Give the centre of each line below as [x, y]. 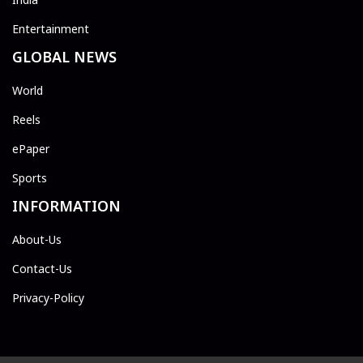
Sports [30, 178]
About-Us [37, 240]
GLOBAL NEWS [64, 57]
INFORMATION [66, 206]
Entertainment [51, 29]
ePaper [31, 149]
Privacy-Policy [48, 298]
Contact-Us [42, 269]
